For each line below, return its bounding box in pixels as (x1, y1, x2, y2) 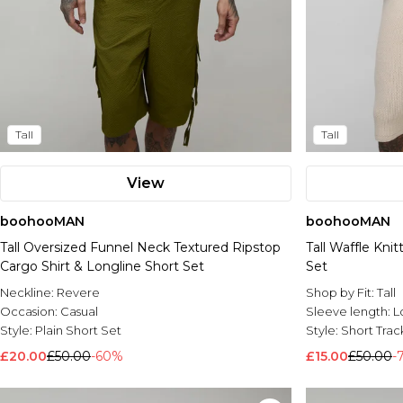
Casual (60, 304, 98, 319)
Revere (57, 285, 100, 300)
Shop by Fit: (306, 285, 377, 300)
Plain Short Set (35, 323, 121, 338)
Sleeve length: (306, 304, 393, 319)
